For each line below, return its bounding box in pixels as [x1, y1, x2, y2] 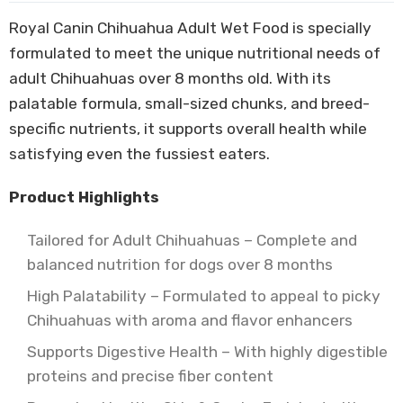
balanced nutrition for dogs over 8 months [27, 255, 333, 273]
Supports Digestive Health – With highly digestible [27, 343, 388, 361]
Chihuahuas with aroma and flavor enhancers [27, 311, 353, 329]
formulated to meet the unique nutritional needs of [9, 44, 381, 62]
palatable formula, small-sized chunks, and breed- [9, 94, 370, 112]
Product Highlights [9, 188, 159, 206]
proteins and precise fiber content [27, 367, 273, 385]
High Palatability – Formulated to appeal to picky [27, 287, 381, 305]
